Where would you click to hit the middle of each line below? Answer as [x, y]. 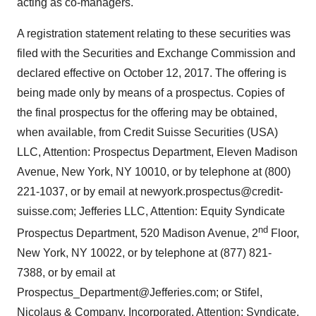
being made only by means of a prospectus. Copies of [151, 93]
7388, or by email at [66, 273]
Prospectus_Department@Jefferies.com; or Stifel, [140, 293]
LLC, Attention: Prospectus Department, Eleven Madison [157, 152]
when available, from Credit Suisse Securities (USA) [147, 132]
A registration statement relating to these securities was [154, 34]
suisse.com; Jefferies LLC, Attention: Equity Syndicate [151, 211]
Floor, [285, 233]
